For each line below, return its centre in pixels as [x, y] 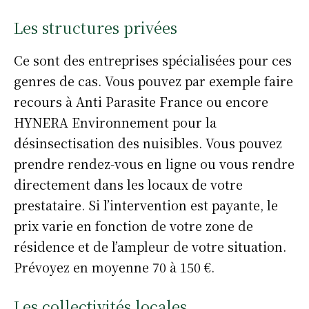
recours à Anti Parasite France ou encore [141, 101]
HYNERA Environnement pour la [115, 122]
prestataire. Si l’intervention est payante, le [146, 205]
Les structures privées [96, 27]
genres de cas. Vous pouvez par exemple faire [153, 81]
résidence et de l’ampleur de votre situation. [150, 246]
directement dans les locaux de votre [128, 184]
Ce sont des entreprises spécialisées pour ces [153, 60]
